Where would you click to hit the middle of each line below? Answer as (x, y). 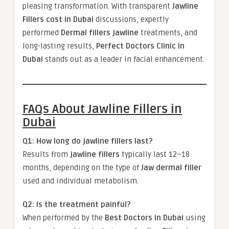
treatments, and (168, 33)
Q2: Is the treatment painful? (77, 204)
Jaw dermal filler (171, 168)
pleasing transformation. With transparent (97, 6)
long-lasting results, (59, 46)
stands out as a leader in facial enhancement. (124, 59)
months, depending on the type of (82, 168)
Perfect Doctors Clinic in (140, 46)
